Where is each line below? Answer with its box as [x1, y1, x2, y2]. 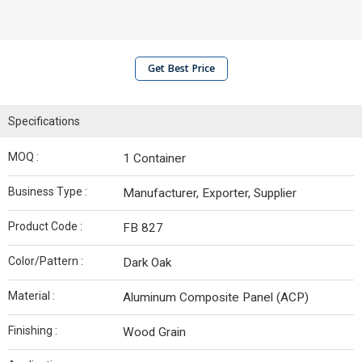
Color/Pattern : [8, 255, 83, 267]
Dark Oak [123, 255, 171, 270]
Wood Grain [123, 325, 186, 339]
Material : [8, 289, 55, 302]
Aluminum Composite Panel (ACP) [123, 290, 309, 305]
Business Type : [8, 185, 87, 198]
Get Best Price [147, 61, 215, 75]
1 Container [123, 151, 186, 166]
